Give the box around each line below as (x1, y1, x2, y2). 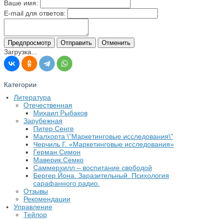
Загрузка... (4, 48, 37, 56)
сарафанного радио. (33, 179, 100, 187)
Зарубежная (23, 116, 63, 125)
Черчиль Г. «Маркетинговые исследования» (33, 140, 174, 148)
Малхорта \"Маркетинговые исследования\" (33, 132, 173, 140)
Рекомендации (23, 195, 70, 203)
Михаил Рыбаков (33, 109, 88, 117)
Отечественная (23, 101, 72, 109)
